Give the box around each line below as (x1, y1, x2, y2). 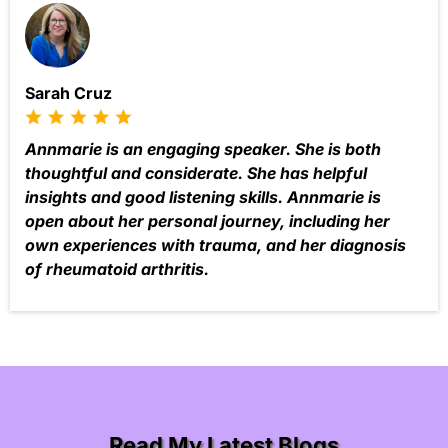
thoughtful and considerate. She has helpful (25, 163, 367, 184)
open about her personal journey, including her (25, 211, 390, 232)
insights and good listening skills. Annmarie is (25, 187, 381, 208)
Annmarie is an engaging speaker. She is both (25, 139, 381, 160)
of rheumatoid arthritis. (25, 259, 209, 280)
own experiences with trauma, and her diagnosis (25, 235, 406, 256)
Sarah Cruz (25, 82, 112, 103)
